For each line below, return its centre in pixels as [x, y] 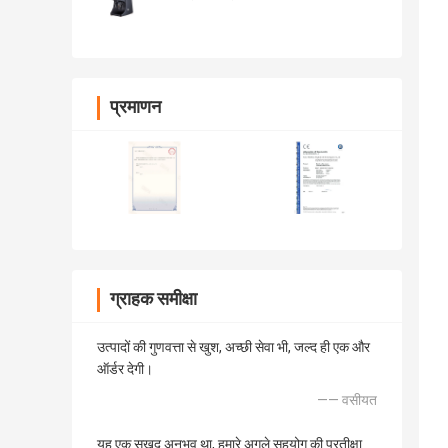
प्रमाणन [135, 107]
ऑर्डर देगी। [125, 369]
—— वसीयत [347, 400]
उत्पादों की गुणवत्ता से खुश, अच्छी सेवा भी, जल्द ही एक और [233, 347]
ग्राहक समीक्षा [153, 299]
